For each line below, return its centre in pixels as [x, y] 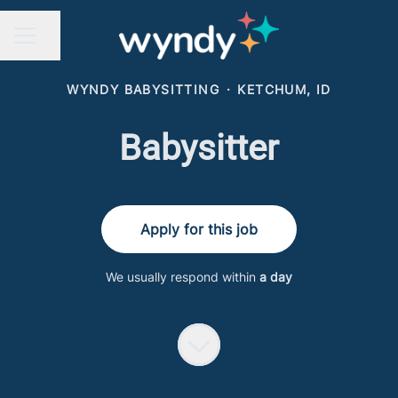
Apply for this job [199, 229]
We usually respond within [183, 277]
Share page [72, 44]
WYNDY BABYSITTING [143, 89]
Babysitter [199, 148]
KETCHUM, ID [284, 89]
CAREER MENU [60, 44]
